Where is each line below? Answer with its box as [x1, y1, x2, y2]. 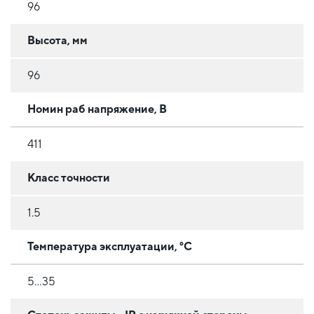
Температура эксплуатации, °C [27, 239, 192, 253]
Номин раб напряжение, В [27, 102, 167, 116]
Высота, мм [27, 33, 88, 47]
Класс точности [27, 170, 110, 184]
